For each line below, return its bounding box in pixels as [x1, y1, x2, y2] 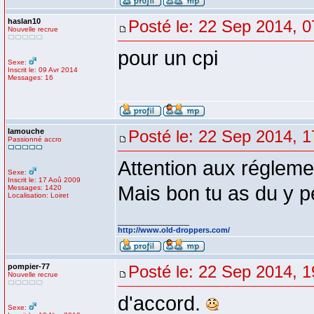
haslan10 [8, 17, 41, 25]
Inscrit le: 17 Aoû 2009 [8, 176, 81, 184]
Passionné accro [8, 135, 62, 143]
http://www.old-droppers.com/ [118, 226, 230, 234]
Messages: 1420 [8, 184, 62, 191]
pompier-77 [8, 262, 50, 271]
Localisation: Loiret [8, 191, 69, 199]
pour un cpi [118, 47, 218, 69]
